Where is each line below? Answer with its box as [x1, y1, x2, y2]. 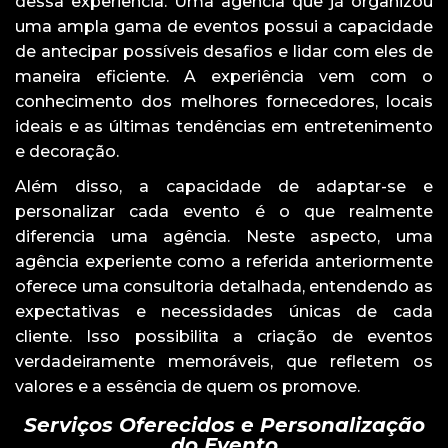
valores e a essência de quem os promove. [15, 376, 360, 396]
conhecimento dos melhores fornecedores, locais [15, 91, 433, 111]
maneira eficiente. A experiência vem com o [15, 66, 433, 86]
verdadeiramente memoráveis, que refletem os [15, 351, 433, 371]
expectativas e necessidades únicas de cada [15, 301, 433, 321]
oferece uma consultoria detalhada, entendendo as [15, 276, 433, 296]
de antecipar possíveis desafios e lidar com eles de [15, 41, 433, 61]
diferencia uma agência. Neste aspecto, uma [15, 226, 433, 246]
